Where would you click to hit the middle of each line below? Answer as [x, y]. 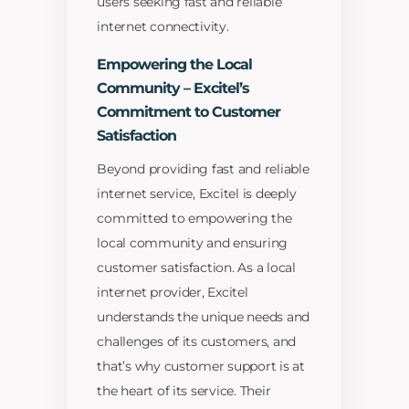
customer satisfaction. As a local [196, 268]
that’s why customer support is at [201, 367]
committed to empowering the [194, 219]
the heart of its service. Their [184, 391]
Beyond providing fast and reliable [203, 169]
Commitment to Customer [189, 112]
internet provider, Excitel [173, 293]
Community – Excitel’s [173, 89]
